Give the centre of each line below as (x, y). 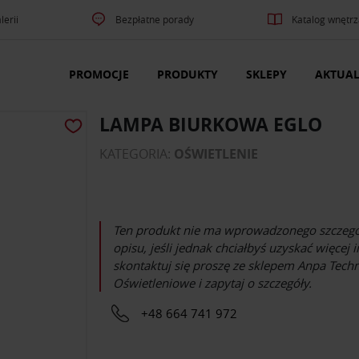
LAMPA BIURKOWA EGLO (211, 125)
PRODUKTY (188, 75)
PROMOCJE (99, 75)
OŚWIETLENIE (216, 154)
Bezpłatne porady (155, 19)
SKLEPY (266, 75)
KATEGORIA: (137, 154)
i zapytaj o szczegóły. (253, 283)
